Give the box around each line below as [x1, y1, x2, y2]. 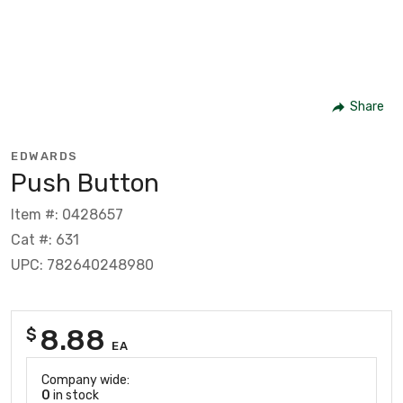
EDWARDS [11, 148, 78, 163]
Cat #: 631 [11, 230, 79, 248]
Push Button [11, 167, 159, 198]
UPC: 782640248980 [11, 255, 154, 273]
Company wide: [41, 372, 130, 388]
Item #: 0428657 [11, 205, 123, 223]
